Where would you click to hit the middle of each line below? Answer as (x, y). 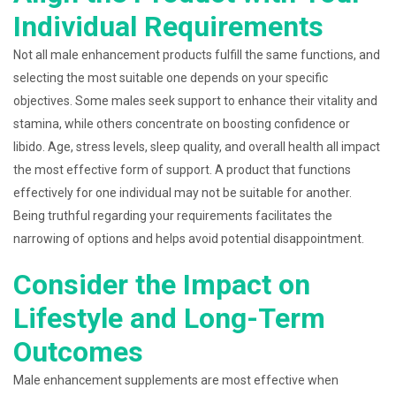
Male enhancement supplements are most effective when (176, 380)
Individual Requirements (168, 27)
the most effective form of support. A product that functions (182, 170)
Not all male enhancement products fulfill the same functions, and (197, 55)
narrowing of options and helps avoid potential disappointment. (189, 239)
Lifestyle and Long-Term (169, 318)
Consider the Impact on (162, 285)
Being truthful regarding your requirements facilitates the (173, 216)
